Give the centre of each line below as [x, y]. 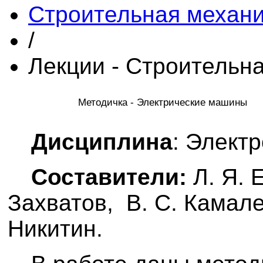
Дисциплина [102, 141]
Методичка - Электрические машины [164, 102]
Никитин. [55, 228]
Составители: [109, 177]
